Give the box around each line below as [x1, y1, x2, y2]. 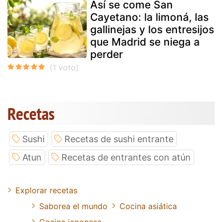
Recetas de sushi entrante [64, 133, 173, 144]
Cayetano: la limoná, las [90, 10, 209, 23]
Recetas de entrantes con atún [61, 152, 191, 163]
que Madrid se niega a [90, 35, 200, 48]
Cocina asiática [119, 201, 177, 211]
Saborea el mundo [39, 201, 108, 211]
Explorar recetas [15, 185, 77, 195]
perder [90, 48, 123, 60]
